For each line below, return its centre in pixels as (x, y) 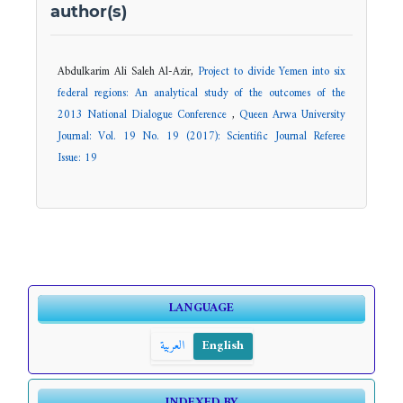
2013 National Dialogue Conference (144, 116)
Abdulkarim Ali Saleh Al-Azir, (128, 72)
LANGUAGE (201, 309)
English (223, 346)
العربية (172, 346)
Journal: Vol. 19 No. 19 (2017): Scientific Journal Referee (201, 137)
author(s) (88, 12)
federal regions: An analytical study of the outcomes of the (201, 94)
